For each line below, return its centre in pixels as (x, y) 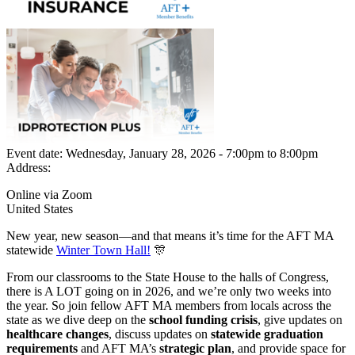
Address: (29, 168)
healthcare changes (57, 334)
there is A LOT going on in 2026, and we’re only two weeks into (169, 292)
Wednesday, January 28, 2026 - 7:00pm (165, 154)
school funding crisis (202, 320)
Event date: (36, 154)
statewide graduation (265, 334)
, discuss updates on (158, 334)
